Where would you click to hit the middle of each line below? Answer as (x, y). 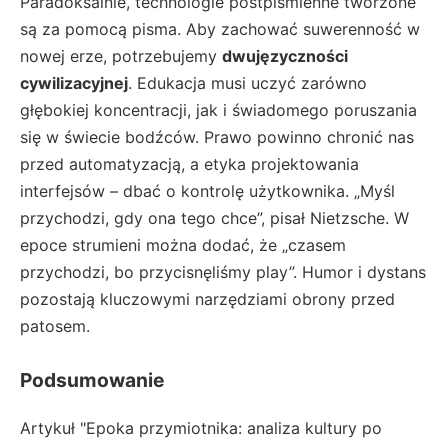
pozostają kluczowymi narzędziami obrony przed (207, 299)
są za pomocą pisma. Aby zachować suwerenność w (220, 29)
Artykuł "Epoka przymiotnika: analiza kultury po (201, 428)
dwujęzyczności (285, 56)
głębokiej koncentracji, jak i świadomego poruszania (218, 110)
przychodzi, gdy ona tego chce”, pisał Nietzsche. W (214, 218)
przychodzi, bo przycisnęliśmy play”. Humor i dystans (223, 272)
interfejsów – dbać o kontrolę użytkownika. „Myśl (207, 191)
